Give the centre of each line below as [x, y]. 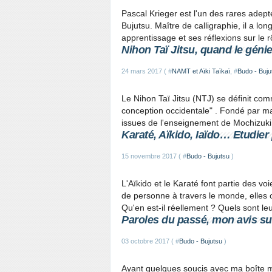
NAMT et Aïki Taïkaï [201, 71]
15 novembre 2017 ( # [154, 156]
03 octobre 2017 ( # [150, 241]
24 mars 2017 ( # [147, 71]
